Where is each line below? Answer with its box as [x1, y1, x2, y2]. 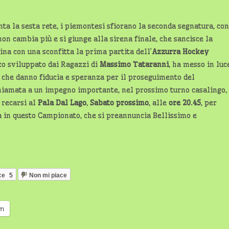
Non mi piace [29, 171, 67, 179]
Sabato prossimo [90, 98, 149, 107]
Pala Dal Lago [38, 98, 86, 107]
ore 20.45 [169, 98, 201, 107]
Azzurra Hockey [152, 47, 209, 56]
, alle [149, 98, 169, 107]
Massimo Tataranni [100, 60, 169, 69]
